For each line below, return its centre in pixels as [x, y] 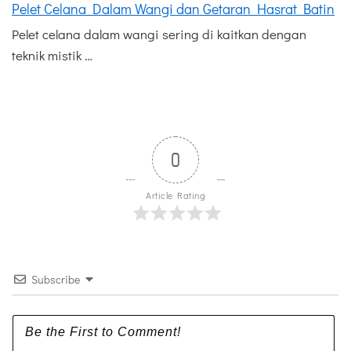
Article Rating [175, 195]
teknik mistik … [52, 55]
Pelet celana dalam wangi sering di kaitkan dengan [159, 34]
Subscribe [56, 279]
